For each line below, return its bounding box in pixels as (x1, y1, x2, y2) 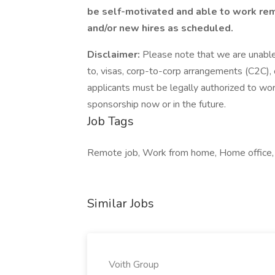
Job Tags (87, 113, 134, 130)
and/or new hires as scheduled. (87, 21, 233, 35)
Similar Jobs (87, 195, 154, 212)
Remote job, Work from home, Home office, (87, 146, 274, 160)
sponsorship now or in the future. (87, 98, 226, 111)
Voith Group (109, 258, 159, 271)
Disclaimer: (87, 48, 142, 61)
